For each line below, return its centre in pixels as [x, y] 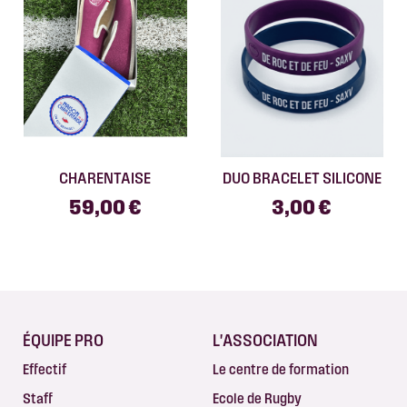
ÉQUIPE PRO [63, 340]
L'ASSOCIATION [265, 340]
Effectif [45, 370]
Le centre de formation [281, 370]
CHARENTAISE [105, 178]
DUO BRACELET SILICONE [302, 178]
